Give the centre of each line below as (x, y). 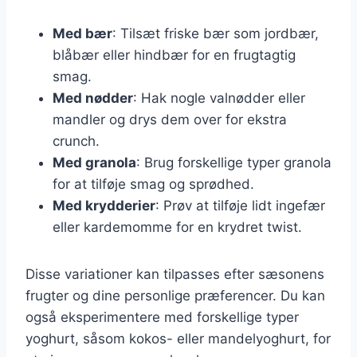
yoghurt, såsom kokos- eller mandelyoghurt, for (178, 338)
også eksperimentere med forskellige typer (162, 317)
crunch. (76, 141)
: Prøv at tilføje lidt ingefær (240, 205)
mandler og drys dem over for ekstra (170, 119)
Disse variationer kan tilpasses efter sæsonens (175, 274)
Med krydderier (104, 205)
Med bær (82, 33)
